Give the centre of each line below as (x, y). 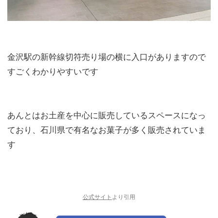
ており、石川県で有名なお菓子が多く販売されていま (107, 130)
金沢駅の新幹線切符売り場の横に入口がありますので (107, 57)
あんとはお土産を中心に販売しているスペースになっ (107, 115)
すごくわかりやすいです (53, 72)
